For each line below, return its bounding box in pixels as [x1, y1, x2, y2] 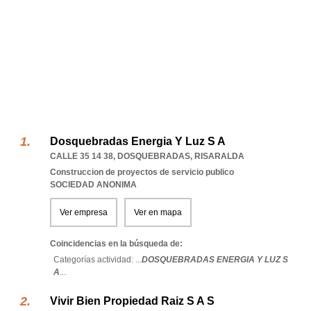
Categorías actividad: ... [53, 255, 142, 264]
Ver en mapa [134, 208, 182, 217]
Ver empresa [60, 208, 108, 217]
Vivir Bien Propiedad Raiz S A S [50, 295, 215, 307]
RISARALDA [194, 151, 244, 161]
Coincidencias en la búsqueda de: [50, 239, 183, 249]
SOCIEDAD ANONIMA [50, 180, 137, 190]
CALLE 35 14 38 [50, 151, 113, 161]
